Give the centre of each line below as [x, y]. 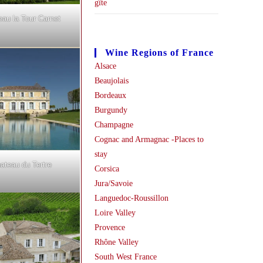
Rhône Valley [116, 242]
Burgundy [111, 110]
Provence [109, 227]
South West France [125, 257]
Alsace [105, 66]
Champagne [114, 125]
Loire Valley [115, 213]
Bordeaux [110, 95]
